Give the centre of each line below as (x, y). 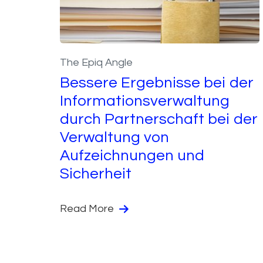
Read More (88, 208)
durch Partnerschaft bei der (159, 119)
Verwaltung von (114, 137)
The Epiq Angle (96, 62)
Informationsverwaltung (145, 101)
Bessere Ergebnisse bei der (157, 82)
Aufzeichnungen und (132, 155)
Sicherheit (96, 173)
